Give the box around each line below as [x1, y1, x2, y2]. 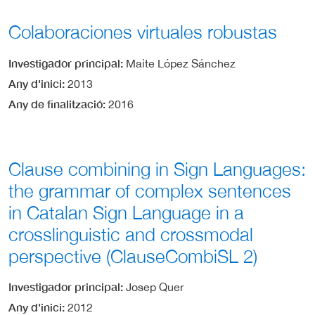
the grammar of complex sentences [8, 179, 291, 202]
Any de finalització [8, 96, 103, 110]
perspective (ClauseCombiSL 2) [8, 245, 257, 267]
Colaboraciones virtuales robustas [8, 21, 277, 44]
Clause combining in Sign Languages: [8, 157, 306, 180]
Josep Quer [126, 280, 184, 293]
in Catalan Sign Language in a [8, 201, 244, 224]
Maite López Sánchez [126, 56, 236, 70]
